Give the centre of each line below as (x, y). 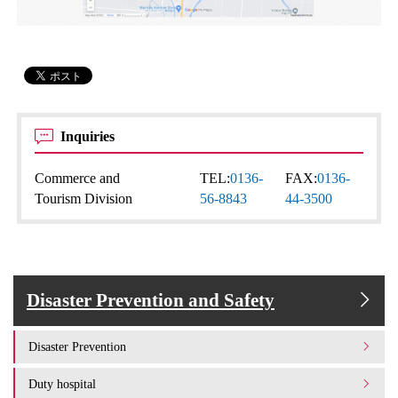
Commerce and (78, 178)
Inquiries (90, 136)
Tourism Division (84, 198)
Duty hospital (62, 383)
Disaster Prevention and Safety (151, 300)
